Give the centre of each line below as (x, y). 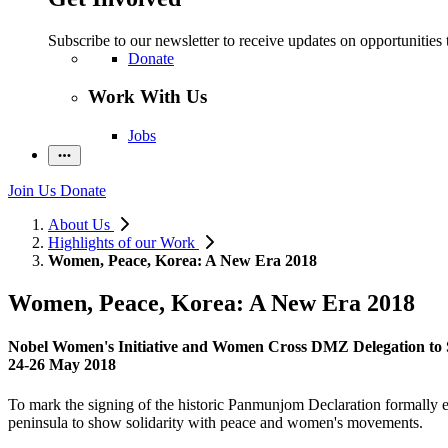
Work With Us (147, 97)
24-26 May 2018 (62, 365)
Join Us (32, 191)
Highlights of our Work (123, 243)
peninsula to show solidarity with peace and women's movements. (215, 422)
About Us (81, 225)
